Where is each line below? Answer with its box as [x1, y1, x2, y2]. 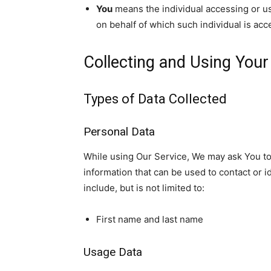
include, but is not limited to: [83, 182, 204, 194]
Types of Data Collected [83, 91, 227, 106]
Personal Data [83, 125, 155, 139]
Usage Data [83, 245, 142, 259]
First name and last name [96, 214, 203, 225]
